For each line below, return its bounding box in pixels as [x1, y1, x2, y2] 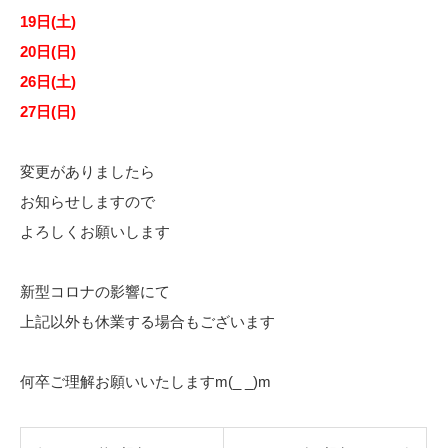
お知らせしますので [20, 193, 155, 210]
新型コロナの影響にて [20, 283, 170, 300]
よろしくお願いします [20, 223, 170, 240]
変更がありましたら [20, 163, 155, 180]
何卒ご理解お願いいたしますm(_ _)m [20, 373, 271, 390]
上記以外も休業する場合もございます [20, 313, 275, 330]
